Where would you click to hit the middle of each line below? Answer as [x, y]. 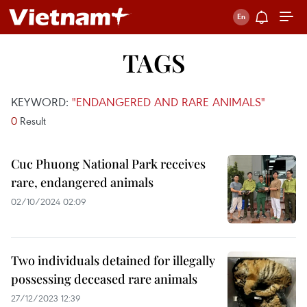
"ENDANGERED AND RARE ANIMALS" [169, 102]
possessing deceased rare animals [104, 279]
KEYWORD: [41, 102]
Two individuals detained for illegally [113, 260]
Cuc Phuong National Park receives [108, 164]
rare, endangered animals [82, 182]
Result [32, 121]
